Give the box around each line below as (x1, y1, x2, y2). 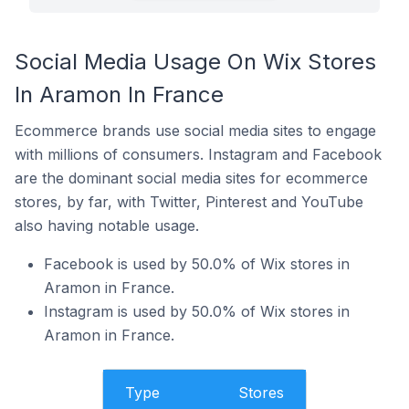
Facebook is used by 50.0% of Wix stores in (44, 255, 350, 273)
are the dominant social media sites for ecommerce (15, 169, 368, 187)
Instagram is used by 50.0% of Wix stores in (44, 302, 350, 320)
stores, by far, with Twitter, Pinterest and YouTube (15, 193, 363, 211)
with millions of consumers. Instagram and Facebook (15, 145, 382, 163)
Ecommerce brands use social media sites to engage (15, 121, 376, 140)
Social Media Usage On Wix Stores (15, 48, 376, 75)
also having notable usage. (15, 216, 199, 235)
